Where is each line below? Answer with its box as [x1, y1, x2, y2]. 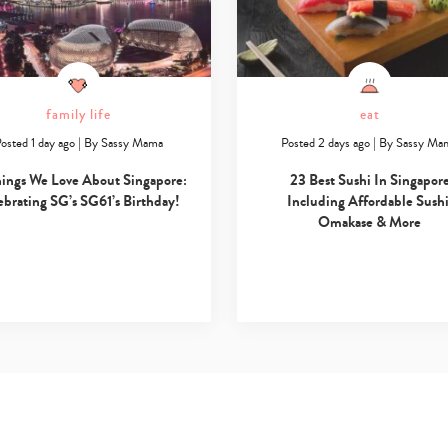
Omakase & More [318, 211, 422, 234]
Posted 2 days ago [281, 134, 371, 153]
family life [45, 105, 111, 126]
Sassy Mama [100, 134, 163, 153]
